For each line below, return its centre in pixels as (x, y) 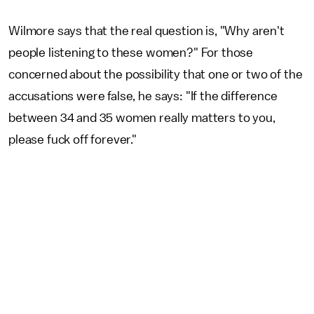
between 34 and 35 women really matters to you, (142, 118)
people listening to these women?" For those (131, 53)
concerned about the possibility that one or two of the (156, 74)
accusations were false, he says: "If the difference (143, 96)
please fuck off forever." (73, 139)
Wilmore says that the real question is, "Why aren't (146, 31)
